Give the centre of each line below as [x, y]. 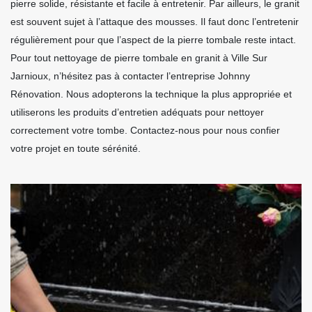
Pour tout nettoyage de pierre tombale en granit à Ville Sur [139, 58]
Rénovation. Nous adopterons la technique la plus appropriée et [151, 94]
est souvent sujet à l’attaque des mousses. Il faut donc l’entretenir [155, 22]
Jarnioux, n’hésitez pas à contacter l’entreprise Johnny [130, 76]
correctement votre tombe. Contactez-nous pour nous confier [145, 131]
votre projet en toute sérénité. [76, 149]
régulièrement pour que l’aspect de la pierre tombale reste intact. [153, 40]
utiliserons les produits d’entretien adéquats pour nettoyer [137, 112]
